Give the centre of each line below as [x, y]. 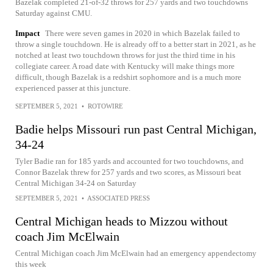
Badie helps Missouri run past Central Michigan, [136, 129]
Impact [27, 33]
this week [31, 264]
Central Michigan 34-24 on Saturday [76, 183]
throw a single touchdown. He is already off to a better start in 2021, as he [136, 44]
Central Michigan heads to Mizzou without [122, 221]
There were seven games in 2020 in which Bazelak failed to [143, 33]
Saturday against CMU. [54, 13]
